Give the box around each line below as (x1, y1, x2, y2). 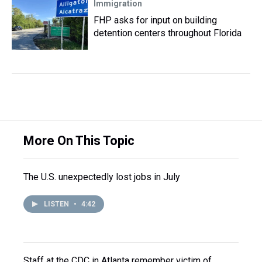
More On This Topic (23, 133, 135, 148)
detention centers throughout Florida (94, 27, 242, 39)
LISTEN (44, 199, 71, 208)
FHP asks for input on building (94, 14, 217, 26)
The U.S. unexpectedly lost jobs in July (23, 171, 180, 182)
